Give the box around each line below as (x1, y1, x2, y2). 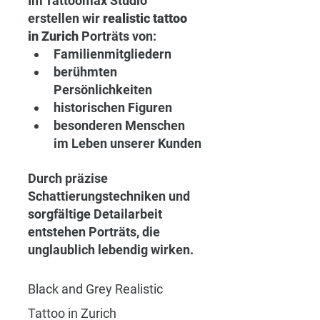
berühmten (54, 64, 120, 80)
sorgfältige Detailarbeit (28, 206, 165, 222)
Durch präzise (28, 171, 111, 186)
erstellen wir (28, 11, 103, 26)
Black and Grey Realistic (28, 281, 166, 297)
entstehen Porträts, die (28, 224, 163, 240)
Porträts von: (79, 29, 156, 44)
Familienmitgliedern (54, 46, 171, 62)
